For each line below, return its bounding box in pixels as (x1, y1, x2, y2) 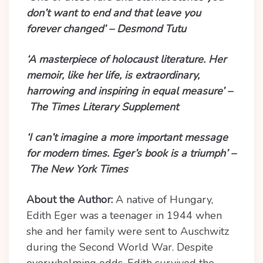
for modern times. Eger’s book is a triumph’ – (26, 146, 236, 160)
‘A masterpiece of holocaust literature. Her (26, 52, 226, 66)
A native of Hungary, (113, 193, 213, 207)
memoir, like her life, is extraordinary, (26, 68, 200, 82)
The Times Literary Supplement (26, 100, 178, 114)
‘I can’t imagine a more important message (26, 130, 228, 144)
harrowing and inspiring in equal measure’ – (26, 84, 232, 98)
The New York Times (26, 162, 128, 176)
